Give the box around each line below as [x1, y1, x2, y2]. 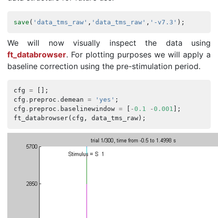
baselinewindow [60, 105, 115, 113]
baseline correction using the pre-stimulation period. [7, 61, 200, 71]
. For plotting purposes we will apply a [66, 49, 211, 59]
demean [60, 96, 84, 104]
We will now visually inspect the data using [7, 37, 211, 48]
